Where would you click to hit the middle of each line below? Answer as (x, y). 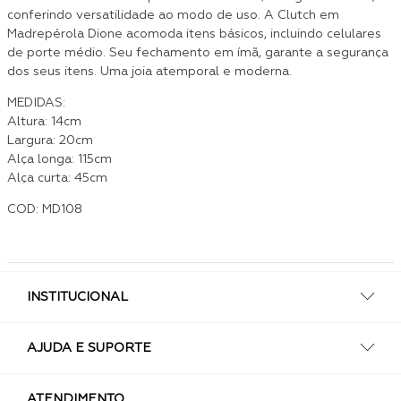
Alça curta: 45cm (57, 178)
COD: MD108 (45, 209)
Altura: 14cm (44, 122)
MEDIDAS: (36, 103)
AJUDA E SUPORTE (89, 348)
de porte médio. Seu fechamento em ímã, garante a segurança (198, 53)
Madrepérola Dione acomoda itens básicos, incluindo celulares (194, 34)
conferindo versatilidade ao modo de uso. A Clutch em (173, 15)
